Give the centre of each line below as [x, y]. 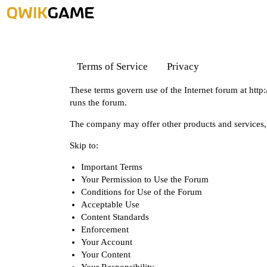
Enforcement [105, 230]
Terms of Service [112, 66]
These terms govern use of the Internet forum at [159, 90]
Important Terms [111, 167]
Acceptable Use [110, 205]
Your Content [105, 255]
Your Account [106, 242]
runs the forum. [98, 103]
